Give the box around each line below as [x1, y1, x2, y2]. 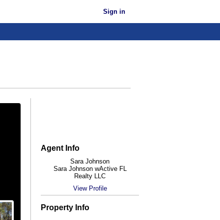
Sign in [103, 8, 125, 15]
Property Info [41, 203, 89, 212]
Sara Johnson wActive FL [53, 165, 127, 172]
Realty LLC [74, 172, 106, 180]
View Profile [73, 184, 107, 192]
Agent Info [41, 143, 80, 152]
